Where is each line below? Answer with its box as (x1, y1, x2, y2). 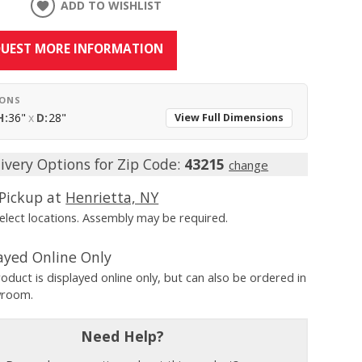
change (229, 157, 269, 174)
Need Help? (81, 326, 165, 347)
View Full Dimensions (175, 111, 284, 125)
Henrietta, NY (65, 187, 159, 208)
